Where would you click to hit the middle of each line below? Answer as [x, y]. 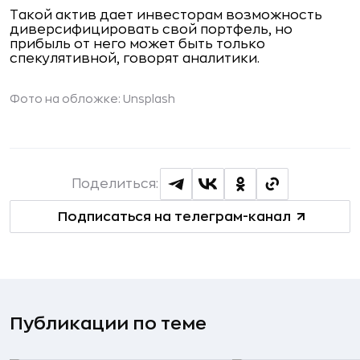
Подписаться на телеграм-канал [174, 217]
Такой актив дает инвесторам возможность [166, 15]
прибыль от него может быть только [137, 44]
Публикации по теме [108, 324]
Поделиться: [115, 184]
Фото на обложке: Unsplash [92, 99]
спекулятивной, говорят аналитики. [135, 59]
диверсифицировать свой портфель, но [151, 30]
